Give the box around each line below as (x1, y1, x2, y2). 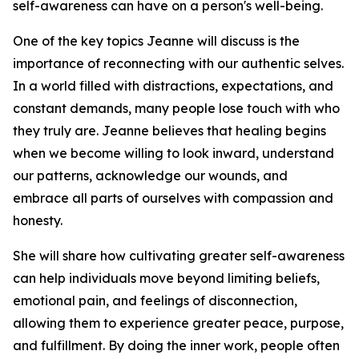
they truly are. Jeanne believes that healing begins (13, 123, 326, 139)
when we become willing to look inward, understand (13, 145, 334, 161)
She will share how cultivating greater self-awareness (13, 248, 345, 264)
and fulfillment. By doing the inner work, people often (13, 337, 340, 353)
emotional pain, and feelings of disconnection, (13, 292, 297, 309)
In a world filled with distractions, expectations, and (13, 78, 333, 94)
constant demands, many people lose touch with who (13, 100, 340, 116)
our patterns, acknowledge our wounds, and (13, 167, 288, 184)
